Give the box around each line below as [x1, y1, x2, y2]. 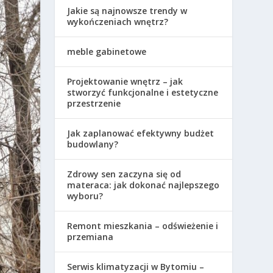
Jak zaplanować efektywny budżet [67, 127, 214, 140]
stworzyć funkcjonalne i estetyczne [67, 87, 219, 99]
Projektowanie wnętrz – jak [67, 76, 183, 88]
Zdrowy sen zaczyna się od [67, 168, 182, 180]
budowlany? [67, 138, 119, 151]
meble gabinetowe [67, 46, 147, 58]
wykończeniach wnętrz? [67, 16, 169, 28]
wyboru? [67, 190, 104, 202]
